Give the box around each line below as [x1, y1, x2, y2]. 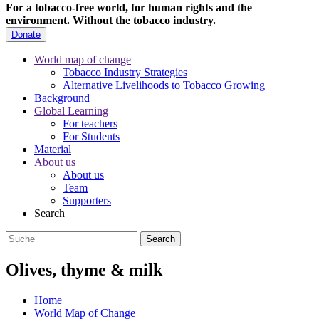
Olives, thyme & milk [6, 261, 162, 280]
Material [34, 143, 71, 156]
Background [34, 92, 90, 105]
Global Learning [34, 105, 108, 117]
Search [34, 207, 65, 220]
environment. [6, 14, 73, 27]
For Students [63, 130, 120, 143]
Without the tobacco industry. [73, 14, 216, 27]
